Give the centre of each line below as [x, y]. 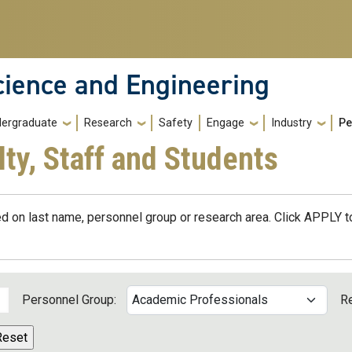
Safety [176, 123]
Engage [225, 123]
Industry [291, 123]
